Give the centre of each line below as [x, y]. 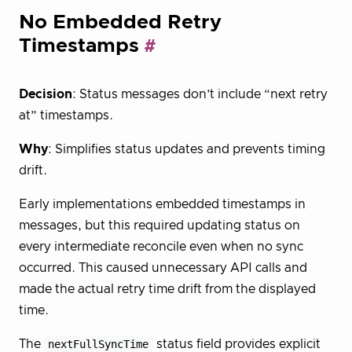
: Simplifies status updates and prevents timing [187, 150]
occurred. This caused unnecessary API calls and [163, 268]
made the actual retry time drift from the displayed [167, 290]
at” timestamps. [66, 116]
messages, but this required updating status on [159, 226]
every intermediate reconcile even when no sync [161, 247]
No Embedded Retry [120, 22]
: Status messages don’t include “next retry [200, 95]
